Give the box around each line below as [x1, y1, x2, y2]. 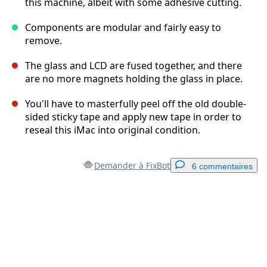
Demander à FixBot [94, 160, 170, 172]
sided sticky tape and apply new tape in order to [25, 110, 241, 124]
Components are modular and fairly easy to [25, 21, 221, 35]
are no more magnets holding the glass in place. [25, 72, 243, 86]
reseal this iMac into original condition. [25, 123, 200, 137]
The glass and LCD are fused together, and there [25, 59, 242, 73]
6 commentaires [192, 162, 253, 172]
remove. [25, 34, 62, 48]
